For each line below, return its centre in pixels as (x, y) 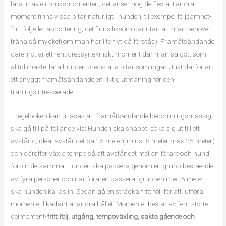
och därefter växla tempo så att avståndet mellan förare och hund (110, 153)
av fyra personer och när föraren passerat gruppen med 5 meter (107, 179)
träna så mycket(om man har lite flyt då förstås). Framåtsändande (113, 42)
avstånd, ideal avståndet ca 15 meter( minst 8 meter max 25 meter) (113, 141)
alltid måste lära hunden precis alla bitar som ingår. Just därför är (111, 67)
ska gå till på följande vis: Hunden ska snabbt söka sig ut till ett (105, 128)
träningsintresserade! (43, 92)
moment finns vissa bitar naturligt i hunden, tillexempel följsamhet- (111, 16)
